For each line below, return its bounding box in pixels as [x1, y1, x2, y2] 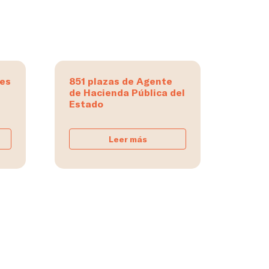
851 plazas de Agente [69, 75, 172, 87]
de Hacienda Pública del [69, 86, 185, 98]
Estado [69, 98, 103, 110]
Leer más [108, 134, 147, 145]
